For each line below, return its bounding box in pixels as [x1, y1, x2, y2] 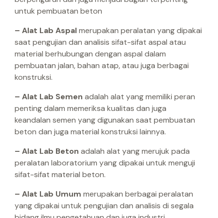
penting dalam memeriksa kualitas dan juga [15, 103, 166, 114]
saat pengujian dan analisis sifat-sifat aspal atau [15, 37, 186, 48]
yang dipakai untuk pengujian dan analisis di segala [15, 200, 194, 211]
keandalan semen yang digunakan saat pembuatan [15, 115, 195, 126]
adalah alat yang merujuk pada [81, 146, 190, 157]
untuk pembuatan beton [15, 6, 102, 17]
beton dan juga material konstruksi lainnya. [15, 127, 166, 137]
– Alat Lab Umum [15, 189, 81, 200]
